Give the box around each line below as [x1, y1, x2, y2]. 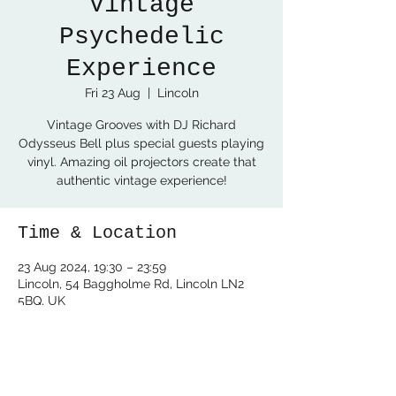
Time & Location [18, 223, 177, 243]
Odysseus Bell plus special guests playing [19, 136, 264, 150]
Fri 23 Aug [84, 86, 141, 100]
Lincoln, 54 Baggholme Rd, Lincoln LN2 [18, 277, 244, 291]
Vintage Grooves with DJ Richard [47, 118, 236, 132]
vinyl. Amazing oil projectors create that [27, 155, 256, 169]
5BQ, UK [18, 293, 65, 308]
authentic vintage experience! [56, 173, 227, 187]
